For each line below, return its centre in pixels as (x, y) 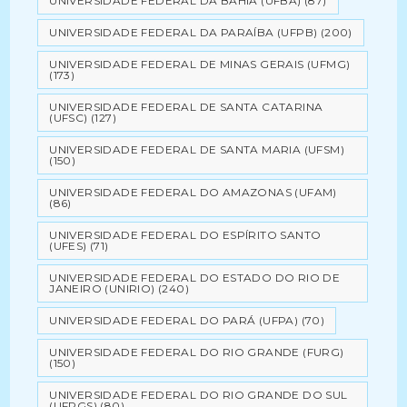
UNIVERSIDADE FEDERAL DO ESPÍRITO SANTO (185, 235)
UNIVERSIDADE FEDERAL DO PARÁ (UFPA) (174, 320)
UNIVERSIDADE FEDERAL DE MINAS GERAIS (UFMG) (200, 64)
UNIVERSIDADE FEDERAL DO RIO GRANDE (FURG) (197, 352)
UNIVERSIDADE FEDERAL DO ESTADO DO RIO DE (195, 278)
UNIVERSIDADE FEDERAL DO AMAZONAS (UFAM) (193, 192)
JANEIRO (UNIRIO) (102, 288)
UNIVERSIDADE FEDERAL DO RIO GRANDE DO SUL (199, 395)
